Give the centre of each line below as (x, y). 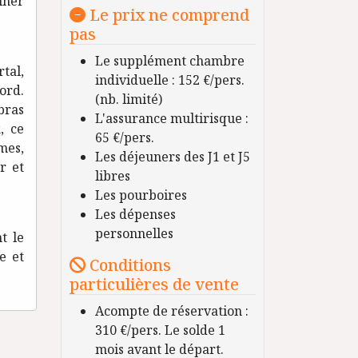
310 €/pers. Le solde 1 (160, 330)
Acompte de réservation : (171, 311)
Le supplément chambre (169, 61)
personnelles (134, 234)
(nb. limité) (128, 99)
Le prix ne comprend (167, 15)
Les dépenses (135, 215)
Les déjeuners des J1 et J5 (172, 157)
